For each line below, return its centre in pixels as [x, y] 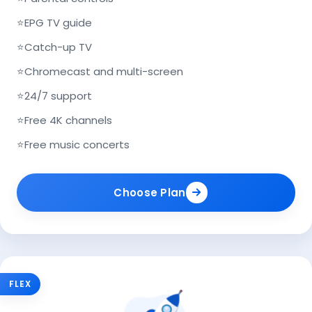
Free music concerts [77, 144]
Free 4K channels [68, 120]
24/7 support [58, 95]
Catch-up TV [58, 47]
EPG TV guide [58, 22]
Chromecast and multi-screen [104, 71]
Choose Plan [150, 192]
